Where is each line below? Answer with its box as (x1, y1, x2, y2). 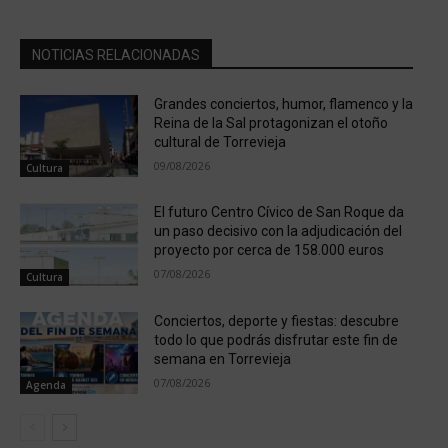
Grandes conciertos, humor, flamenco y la (153, 95, 413, 112)
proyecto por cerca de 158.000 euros (153, 242, 384, 259)
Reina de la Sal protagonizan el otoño (153, 114, 388, 131)
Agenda (26, 378, 66, 393)
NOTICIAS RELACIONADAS (32, 46, 200, 63)
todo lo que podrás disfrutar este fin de (153, 331, 398, 348)
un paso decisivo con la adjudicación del (153, 223, 402, 240)
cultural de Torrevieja (153, 133, 286, 150)
